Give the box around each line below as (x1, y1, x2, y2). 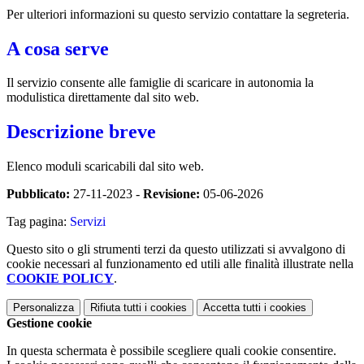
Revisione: (143, 187, 200, 201)
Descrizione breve (6, 121, 156, 143)
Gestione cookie (6, 316, 92, 331)
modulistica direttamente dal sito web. (6, 90, 199, 105)
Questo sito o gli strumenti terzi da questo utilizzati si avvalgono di (6, 242, 345, 257)
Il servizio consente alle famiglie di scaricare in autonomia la (6, 76, 314, 90)
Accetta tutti (203, 301, 261, 314)
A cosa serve (6, 37, 109, 59)
